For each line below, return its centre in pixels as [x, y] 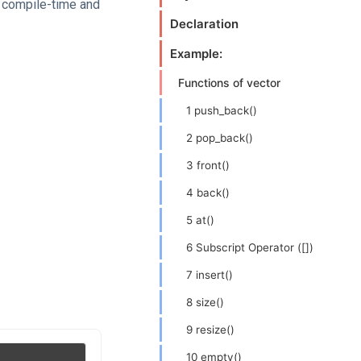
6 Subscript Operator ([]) [250, 247]
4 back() [208, 193]
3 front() [208, 165]
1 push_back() [222, 110]
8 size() [205, 302]
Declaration [204, 24]
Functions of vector [229, 83]
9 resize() [210, 330]
